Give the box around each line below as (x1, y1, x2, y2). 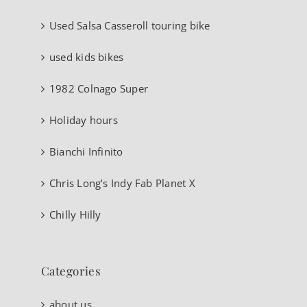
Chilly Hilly (49, 208, 101, 222)
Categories (41, 263, 101, 279)
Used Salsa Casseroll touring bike (49, 19, 210, 33)
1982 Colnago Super (49, 82, 149, 96)
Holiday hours (49, 113, 118, 127)
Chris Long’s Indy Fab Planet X (49, 176, 195, 191)
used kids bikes (49, 50, 124, 64)
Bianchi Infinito (49, 145, 123, 159)
